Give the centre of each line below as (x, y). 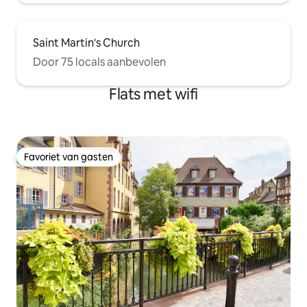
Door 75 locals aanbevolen (99, 62)
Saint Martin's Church (86, 43)
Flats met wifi (153, 95)
